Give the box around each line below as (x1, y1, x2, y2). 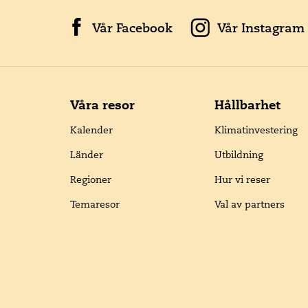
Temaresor (70, 198, 120, 210)
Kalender (70, 124, 113, 136)
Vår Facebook (92, 20, 173, 36)
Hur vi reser (214, 173, 270, 186)
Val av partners (214, 198, 285, 210)
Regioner (70, 173, 111, 186)
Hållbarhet (214, 97, 280, 113)
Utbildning (214, 148, 263, 161)
